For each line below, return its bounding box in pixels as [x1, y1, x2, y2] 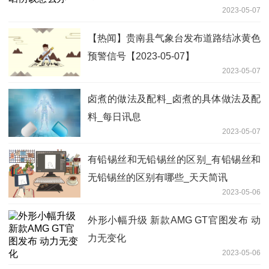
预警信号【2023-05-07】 [88, 51, 195, 62]
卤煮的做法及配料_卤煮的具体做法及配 [88, 94, 261, 104]
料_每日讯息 [88, 112, 141, 122]
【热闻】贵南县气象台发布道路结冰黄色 [88, 33, 261, 44]
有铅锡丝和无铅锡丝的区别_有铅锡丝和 [88, 154, 261, 165]
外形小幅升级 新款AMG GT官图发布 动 [88, 215, 261, 226]
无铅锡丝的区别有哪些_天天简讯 [88, 172, 228, 183]
